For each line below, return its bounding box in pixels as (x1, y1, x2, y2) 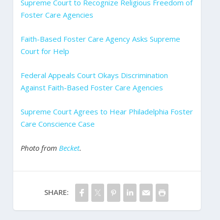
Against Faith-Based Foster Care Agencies (20, 82, 163, 92)
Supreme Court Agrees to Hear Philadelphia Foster (20, 106, 193, 116)
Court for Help (20, 46, 69, 56)
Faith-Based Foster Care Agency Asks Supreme (20, 33, 180, 44)
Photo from (20, 142, 59, 153)
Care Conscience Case (20, 118, 95, 129)
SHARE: (44, 187, 69, 197)
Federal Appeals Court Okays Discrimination (20, 70, 168, 80)
